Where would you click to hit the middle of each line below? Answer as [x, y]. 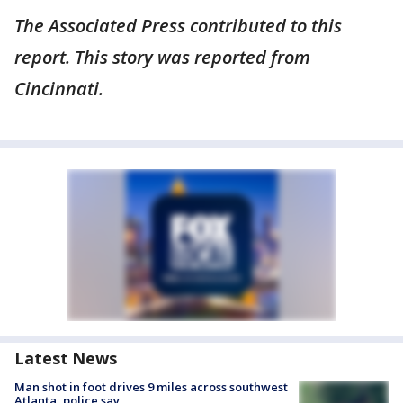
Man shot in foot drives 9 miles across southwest [151, 386]
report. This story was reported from [162, 57]
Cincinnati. [59, 88]
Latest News [66, 358]
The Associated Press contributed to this [178, 25]
